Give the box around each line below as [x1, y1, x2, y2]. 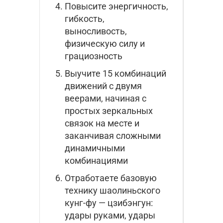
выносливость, [65, 25, 127, 36]
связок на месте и [65, 117, 139, 128]
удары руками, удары [65, 210, 155, 221]
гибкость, [65, 13, 105, 24]
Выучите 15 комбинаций [65, 68, 166, 79]
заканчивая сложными [65, 130, 161, 141]
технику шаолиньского [65, 185, 160, 196]
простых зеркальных [65, 105, 153, 116]
